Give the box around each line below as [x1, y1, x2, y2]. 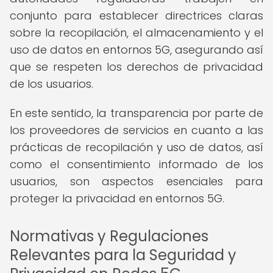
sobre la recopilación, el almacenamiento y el [10, 25, 263, 40]
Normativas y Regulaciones [10, 226, 208, 246]
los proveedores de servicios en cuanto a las [10, 122, 263, 138]
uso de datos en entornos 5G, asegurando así [10, 42, 263, 57]
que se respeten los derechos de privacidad [10, 59, 263, 74]
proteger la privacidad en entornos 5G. [10, 191, 224, 206]
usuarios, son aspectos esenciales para [10, 174, 263, 189]
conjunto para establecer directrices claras [10, 8, 263, 23]
